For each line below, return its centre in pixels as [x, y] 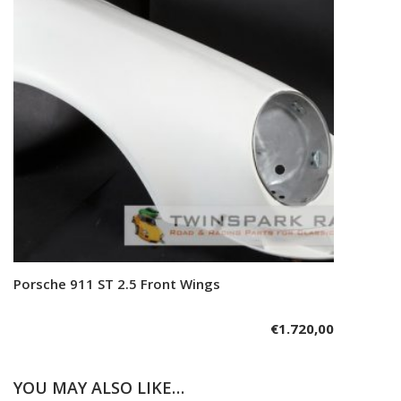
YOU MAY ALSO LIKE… [99, 388]
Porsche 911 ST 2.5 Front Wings [117, 283]
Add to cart [183, 283]
